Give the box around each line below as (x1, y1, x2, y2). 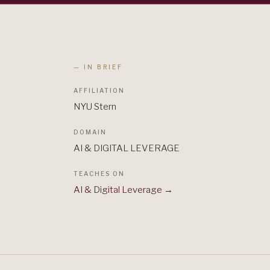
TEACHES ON (74, 169, 125, 177)
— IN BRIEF (74, 63, 123, 71)
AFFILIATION (74, 86, 125, 94)
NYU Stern (74, 101, 116, 112)
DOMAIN (74, 128, 107, 136)
